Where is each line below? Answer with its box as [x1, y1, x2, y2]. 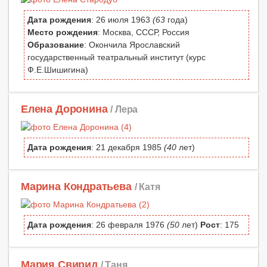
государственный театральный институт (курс [27, 52, 206, 63]
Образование [27, 40, 84, 50]
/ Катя [134, 181, 160, 193]
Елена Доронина [21, 103, 108, 116]
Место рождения [27, 27, 98, 38]
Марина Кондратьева [21, 181, 132, 193]
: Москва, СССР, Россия [98, 27, 190, 38]
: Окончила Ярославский [84, 40, 180, 50]
